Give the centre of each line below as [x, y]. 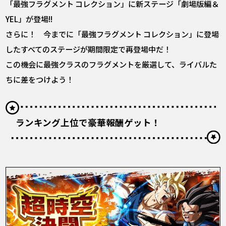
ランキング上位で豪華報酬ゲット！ [88, 122]
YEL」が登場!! [29, 19]
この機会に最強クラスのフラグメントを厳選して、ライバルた [111, 64]
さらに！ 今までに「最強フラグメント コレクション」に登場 [112, 34]
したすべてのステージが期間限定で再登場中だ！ [89, 49]
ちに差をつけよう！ [40, 79]
